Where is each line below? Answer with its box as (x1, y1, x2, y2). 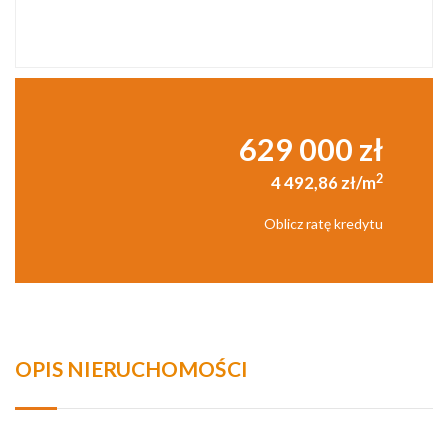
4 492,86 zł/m (271, 172, 376, 194)
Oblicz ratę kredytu (264, 215, 383, 233)
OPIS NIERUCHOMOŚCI (15, 356, 248, 382)
